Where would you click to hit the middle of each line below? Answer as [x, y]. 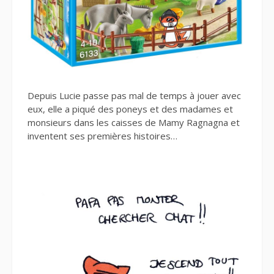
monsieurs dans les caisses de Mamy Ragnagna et [134, 123]
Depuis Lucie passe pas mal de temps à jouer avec [134, 96]
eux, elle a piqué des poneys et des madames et [130, 109]
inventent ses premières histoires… [102, 136]
